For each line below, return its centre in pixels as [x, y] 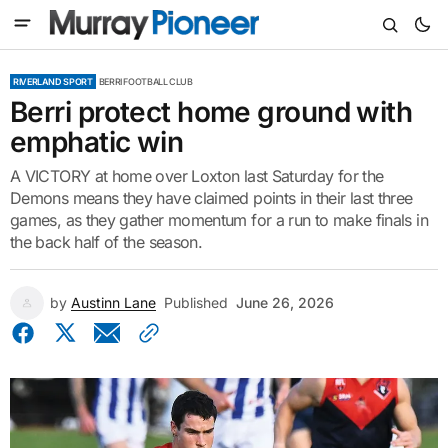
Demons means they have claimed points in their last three [211, 198]
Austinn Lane [113, 302]
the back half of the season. [106, 242]
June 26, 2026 [285, 302]
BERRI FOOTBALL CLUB [145, 81]
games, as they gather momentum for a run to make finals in [219, 220]
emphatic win [97, 142]
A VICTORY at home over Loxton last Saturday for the [197, 176]
